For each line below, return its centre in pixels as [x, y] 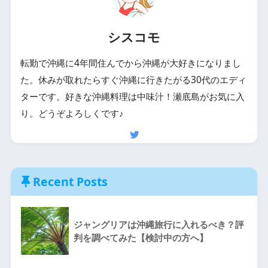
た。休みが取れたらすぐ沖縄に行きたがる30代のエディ [133, 80]
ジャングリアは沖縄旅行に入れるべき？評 [159, 224]
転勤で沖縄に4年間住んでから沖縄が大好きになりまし [130, 63]
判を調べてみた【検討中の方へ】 [141, 237]
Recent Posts [70, 181]
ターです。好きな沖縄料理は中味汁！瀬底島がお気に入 [132, 97]
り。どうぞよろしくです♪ [72, 113]
